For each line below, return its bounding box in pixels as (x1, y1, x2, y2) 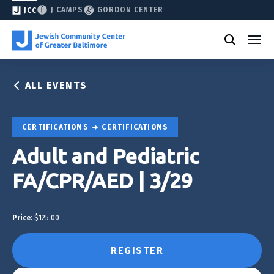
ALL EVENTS (24, 80, 87, 91)
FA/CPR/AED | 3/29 (12, 168, 193, 192)
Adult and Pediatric (12, 144, 199, 168)
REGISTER (111, 244, 163, 256)
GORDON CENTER (97, 6, 163, 14)
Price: (12, 213, 32, 222)
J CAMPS (51, 6, 83, 14)
